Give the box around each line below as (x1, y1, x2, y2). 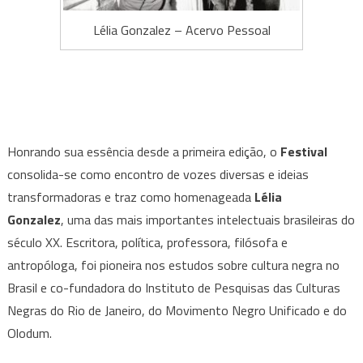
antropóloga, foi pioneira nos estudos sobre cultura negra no (6, 254, 340, 275)
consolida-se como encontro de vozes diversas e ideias (6, 164, 309, 184)
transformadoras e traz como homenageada (6, 186, 254, 207)
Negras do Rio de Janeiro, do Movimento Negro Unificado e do (6, 300, 347, 320)
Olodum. (6, 322, 52, 343)
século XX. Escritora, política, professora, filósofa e (6, 232, 288, 252)
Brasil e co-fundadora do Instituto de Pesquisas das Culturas (6, 277, 340, 297)
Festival (280, 141, 327, 161)
